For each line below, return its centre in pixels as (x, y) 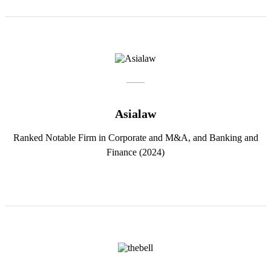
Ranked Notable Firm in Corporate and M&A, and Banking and (135, 138)
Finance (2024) (135, 152)
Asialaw (135, 114)
